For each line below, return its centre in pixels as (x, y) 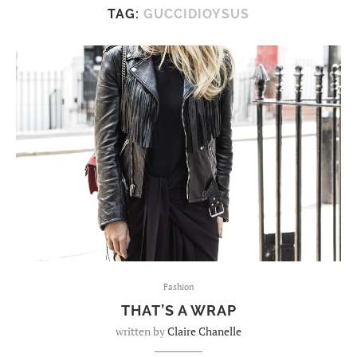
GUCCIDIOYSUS (196, 14)
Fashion (178, 287)
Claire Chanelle (204, 331)
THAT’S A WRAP (178, 311)
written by (141, 331)
